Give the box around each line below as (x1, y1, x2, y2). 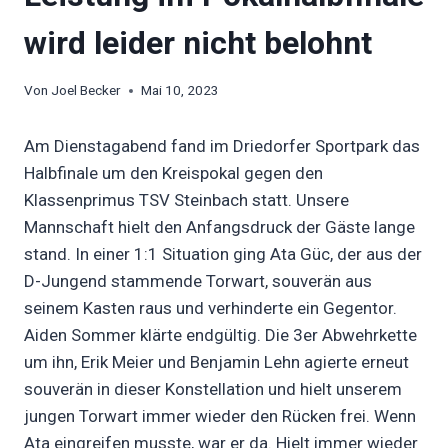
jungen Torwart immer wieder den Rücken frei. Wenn (24, 406, 416, 427)
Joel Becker (51, 82, 122, 99)
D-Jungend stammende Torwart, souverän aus (24, 271, 372, 292)
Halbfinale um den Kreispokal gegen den (24, 163, 323, 184)
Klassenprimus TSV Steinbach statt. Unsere (24, 190, 349, 211)
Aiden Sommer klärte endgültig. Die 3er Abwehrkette (24, 325, 417, 346)
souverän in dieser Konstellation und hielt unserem (24, 379, 402, 400)
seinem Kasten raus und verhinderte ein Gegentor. (24, 298, 397, 319)
